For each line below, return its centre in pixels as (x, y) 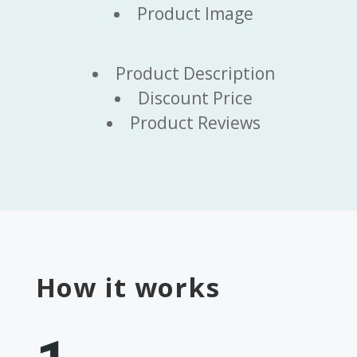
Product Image (196, 14)
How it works (127, 288)
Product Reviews (196, 123)
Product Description (196, 74)
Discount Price (196, 98)
